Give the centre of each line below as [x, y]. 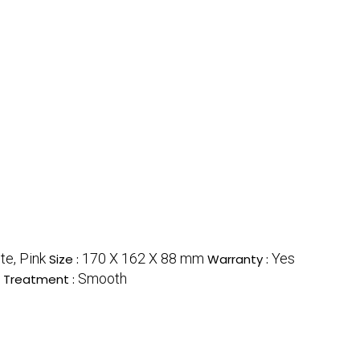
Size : [65, 259]
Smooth [102, 278]
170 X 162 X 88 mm [143, 258]
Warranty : [239, 259]
